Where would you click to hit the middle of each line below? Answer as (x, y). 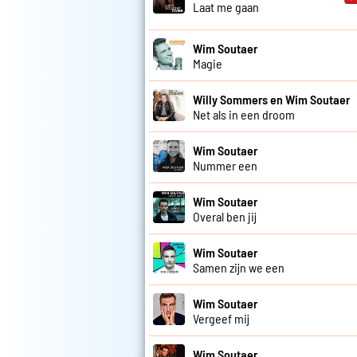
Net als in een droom (244, 114)
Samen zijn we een (239, 267)
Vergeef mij (221, 318)
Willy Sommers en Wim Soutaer (271, 99)
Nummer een (225, 165)
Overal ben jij (225, 216)
